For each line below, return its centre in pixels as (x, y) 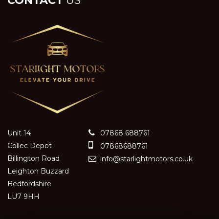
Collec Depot (30, 145)
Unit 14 (19, 133)
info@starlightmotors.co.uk (145, 159)
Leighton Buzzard (38, 171)
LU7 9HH (23, 196)
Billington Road (33, 158)
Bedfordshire (29, 184)
